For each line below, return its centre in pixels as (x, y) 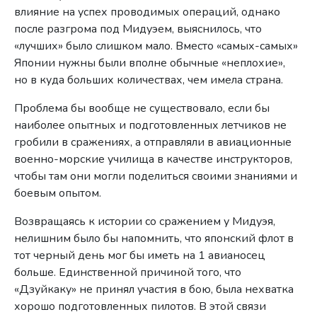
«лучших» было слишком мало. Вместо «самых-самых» (156, 46)
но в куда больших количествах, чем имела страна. (149, 80)
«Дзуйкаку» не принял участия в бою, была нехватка (154, 289)
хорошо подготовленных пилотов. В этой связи (140, 306)
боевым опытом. (58, 193)
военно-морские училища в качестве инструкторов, (154, 159)
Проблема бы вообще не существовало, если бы (142, 108)
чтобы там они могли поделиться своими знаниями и (156, 176)
